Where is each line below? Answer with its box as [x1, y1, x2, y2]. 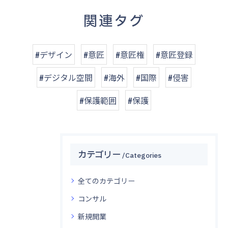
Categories [125, 151, 161, 160]
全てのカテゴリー [78, 175, 135, 186]
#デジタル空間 [39, 71, 93, 83]
